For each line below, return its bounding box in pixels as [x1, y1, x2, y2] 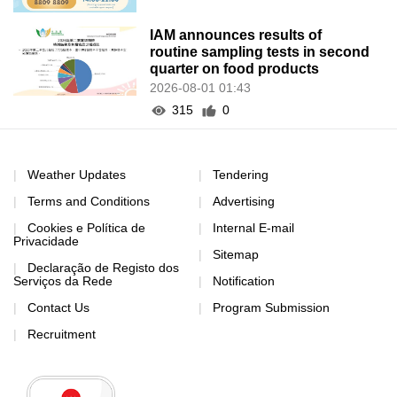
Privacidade [13, 234, 79, 249]
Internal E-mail [213, 221, 294, 236]
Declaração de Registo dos [27, 261, 179, 276]
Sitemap [213, 247, 259, 262]
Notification [213, 274, 275, 289]
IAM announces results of [150, 27, 323, 43]
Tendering [213, 167, 269, 183]
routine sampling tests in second [150, 44, 370, 60]
